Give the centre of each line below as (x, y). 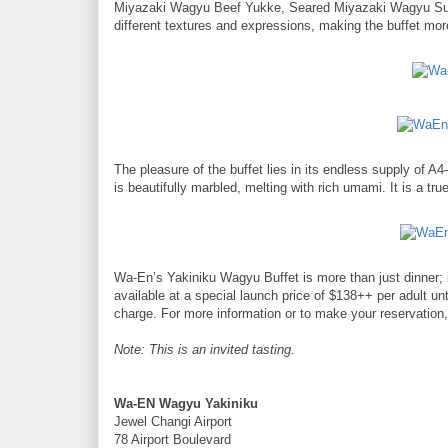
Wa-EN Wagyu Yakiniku (186, 403)
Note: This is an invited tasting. (204, 349)
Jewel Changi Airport (173, 421)
